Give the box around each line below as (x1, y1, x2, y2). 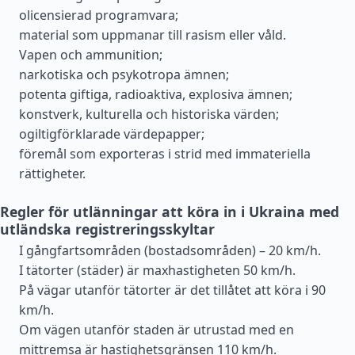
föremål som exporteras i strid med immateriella (19, 145, 311, 162)
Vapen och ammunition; (19, 46, 162, 63)
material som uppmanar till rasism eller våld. (19, 26, 286, 44)
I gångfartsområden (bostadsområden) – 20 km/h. (19, 242, 321, 259)
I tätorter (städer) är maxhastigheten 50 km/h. (19, 261, 296, 279)
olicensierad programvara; (19, 6, 178, 24)
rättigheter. (19, 165, 86, 182)
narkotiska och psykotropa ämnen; (19, 66, 229, 83)
